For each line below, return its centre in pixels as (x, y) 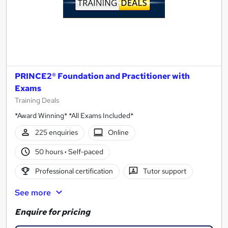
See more (33, 192)
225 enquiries (56, 133)
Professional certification (74, 171)
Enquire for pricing (52, 212)
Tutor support (165, 171)
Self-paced (85, 152)
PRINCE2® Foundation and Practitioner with (102, 76)
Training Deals (37, 100)
